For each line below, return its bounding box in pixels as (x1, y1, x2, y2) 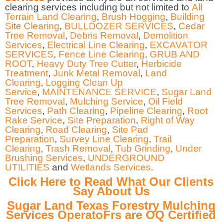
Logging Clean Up (46, 77, 123, 88)
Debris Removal (70, 30, 138, 41)
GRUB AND (150, 49, 200, 59)
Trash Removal (46, 143, 111, 154)
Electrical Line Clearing (47, 39, 145, 50)
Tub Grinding (115, 143, 170, 154)
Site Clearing (5, 20, 59, 31)
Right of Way (141, 114, 195, 125)
